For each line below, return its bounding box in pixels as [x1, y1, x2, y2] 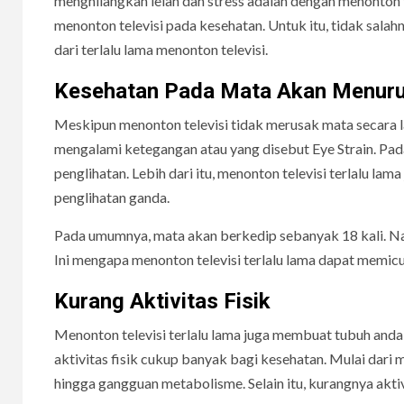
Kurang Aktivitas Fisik [54, 288, 271, 314]
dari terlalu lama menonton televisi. [54, 40, 268, 58]
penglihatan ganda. [54, 188, 170, 206]
